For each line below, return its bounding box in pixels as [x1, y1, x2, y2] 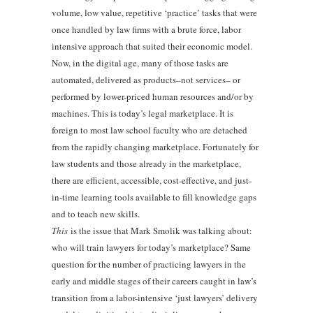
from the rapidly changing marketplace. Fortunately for [52, 140, 259, 153]
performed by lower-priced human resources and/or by [52, 89, 254, 103]
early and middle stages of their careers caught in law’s [52, 274, 256, 287]
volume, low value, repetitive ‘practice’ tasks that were [52, 6, 257, 19]
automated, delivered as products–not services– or [52, 73, 240, 86]
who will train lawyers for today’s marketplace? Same [52, 240, 251, 254]
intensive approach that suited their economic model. [52, 39, 252, 52]
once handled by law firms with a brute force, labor [52, 22, 241, 36]
